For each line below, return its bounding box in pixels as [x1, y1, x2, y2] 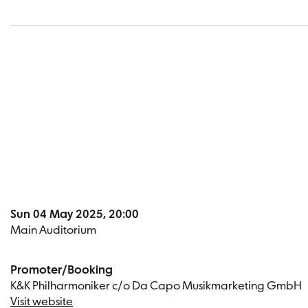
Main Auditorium [10, 223, 96, 237]
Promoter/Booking [10, 263, 113, 277]
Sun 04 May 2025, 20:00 [10, 208, 139, 221]
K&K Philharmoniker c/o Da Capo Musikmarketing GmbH [10, 279, 302, 293]
